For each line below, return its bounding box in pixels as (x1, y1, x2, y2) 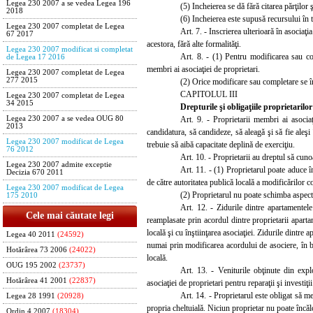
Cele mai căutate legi (26, 210, 114, 221)
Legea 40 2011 (6, 231, 55, 238)
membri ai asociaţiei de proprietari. (147, 64, 260, 74)
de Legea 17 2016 (6, 53, 65, 61)
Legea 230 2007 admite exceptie (6, 161, 112, 168)
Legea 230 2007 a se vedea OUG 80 (6, 115, 124, 122)
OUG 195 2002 (6, 261, 57, 269)
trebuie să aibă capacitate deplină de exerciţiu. (147, 139, 295, 150)
